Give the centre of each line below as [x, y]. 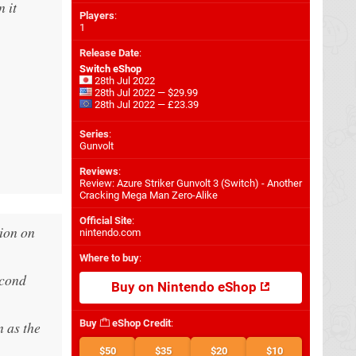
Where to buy [109, 258]
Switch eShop [110, 69]
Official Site [106, 221]
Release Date [109, 53]
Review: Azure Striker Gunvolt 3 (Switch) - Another [191, 183]
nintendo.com [110, 232]
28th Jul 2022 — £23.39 [145, 104]
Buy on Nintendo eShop [186, 287]
